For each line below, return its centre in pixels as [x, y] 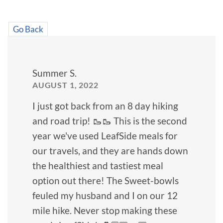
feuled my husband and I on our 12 [105, 195]
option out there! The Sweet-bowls [106, 180]
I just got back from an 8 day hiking [105, 106]
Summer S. [55, 73]
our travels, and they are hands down [110, 150]
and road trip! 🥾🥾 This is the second [110, 120]
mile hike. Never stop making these [105, 210]
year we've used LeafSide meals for [105, 135]
